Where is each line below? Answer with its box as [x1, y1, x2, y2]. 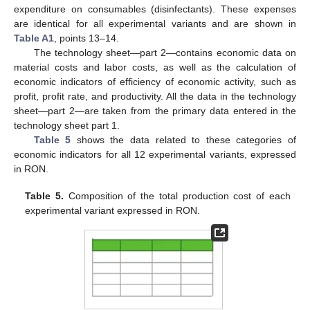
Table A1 [14, 33, 54, 44]
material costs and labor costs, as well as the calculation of [14, 62, 296, 73]
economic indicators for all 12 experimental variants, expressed [14, 149, 296, 161]
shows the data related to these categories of [71, 134, 297, 146]
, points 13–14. [54, 33, 119, 44]
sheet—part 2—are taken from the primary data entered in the [14, 105, 296, 117]
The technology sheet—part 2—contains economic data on [33, 47, 296, 59]
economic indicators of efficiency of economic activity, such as [14, 76, 296, 88]
